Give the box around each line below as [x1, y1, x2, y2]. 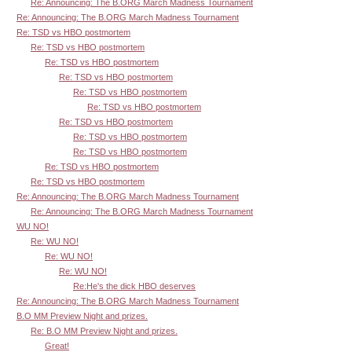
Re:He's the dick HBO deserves [73, 280, 196, 291]
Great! [45, 340, 69, 350]
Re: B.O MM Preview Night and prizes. [31, 325, 178, 335]
